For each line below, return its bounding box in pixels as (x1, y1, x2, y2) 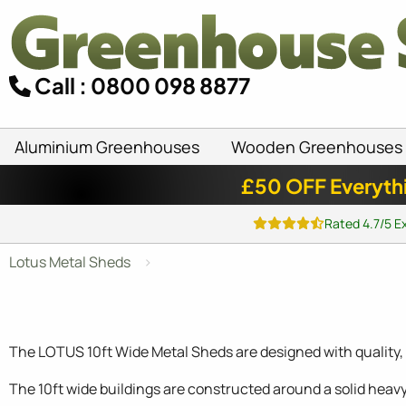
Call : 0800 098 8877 (31, 72, 250, 100)
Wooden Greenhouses (231, 135, 402, 158)
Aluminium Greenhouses (14, 135, 199, 158)
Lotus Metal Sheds (9, 251, 130, 272)
